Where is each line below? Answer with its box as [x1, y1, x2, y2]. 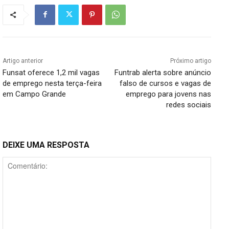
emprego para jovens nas [125, 89, 211, 99]
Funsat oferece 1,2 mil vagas [3, 67, 100, 77]
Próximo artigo [170, 57, 211, 64]
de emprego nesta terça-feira [3, 78, 102, 88]
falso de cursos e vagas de [119, 78, 211, 88]
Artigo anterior [3, 57, 43, 64]
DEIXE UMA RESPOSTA [3, 140, 89, 150]
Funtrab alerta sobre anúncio [114, 67, 211, 77]
